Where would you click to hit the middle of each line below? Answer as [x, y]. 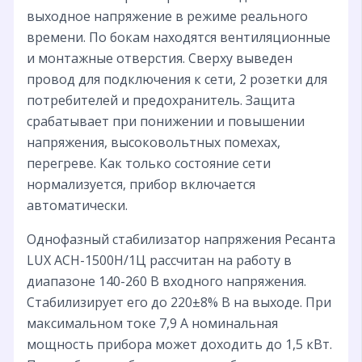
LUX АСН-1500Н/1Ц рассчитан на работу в [159, 260]
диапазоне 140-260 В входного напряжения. [166, 281]
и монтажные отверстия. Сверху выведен [159, 58]
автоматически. [77, 205]
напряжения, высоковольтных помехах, [153, 142]
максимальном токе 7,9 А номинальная [152, 323]
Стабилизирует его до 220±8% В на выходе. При [179, 302]
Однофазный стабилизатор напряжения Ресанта [181, 239]
